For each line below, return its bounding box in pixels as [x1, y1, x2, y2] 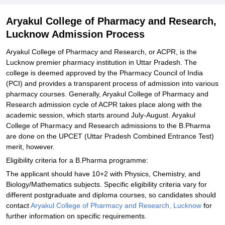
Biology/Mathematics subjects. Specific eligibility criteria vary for [6, 180, 207, 188]
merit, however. [6, 143, 55, 151]
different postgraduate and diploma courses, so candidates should [6, 191, 216, 199]
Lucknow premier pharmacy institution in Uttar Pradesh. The [6, 58, 197, 66]
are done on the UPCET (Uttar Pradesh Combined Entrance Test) [6, 132, 214, 140]
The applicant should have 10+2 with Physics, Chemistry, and [6, 170, 200, 178]
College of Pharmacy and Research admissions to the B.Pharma [6, 122, 210, 130]
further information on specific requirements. [6, 212, 147, 220]
